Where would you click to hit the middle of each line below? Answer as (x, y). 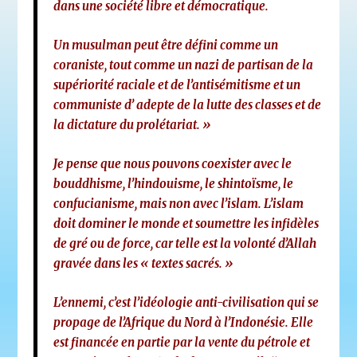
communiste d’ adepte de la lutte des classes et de (188, 105)
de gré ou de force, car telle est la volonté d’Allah (185, 244)
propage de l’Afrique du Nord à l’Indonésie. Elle (184, 323)
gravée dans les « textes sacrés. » (144, 264)
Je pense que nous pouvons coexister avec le (173, 164)
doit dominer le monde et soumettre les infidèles (186, 224)
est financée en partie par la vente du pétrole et (182, 343)
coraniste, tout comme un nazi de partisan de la (184, 65)
